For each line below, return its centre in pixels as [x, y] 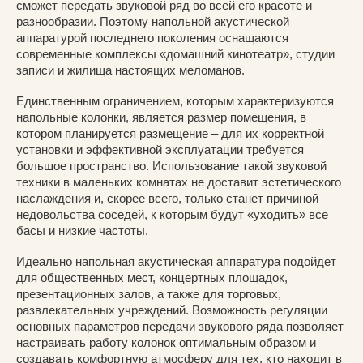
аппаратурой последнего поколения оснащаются [152, 38]
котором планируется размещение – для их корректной [170, 134]
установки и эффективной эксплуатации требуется [160, 150]
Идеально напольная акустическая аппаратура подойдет [176, 262]
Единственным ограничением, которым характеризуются [175, 101]
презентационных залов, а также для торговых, [149, 294]
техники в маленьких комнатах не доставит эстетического [179, 182]
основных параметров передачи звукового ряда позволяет [180, 327]
